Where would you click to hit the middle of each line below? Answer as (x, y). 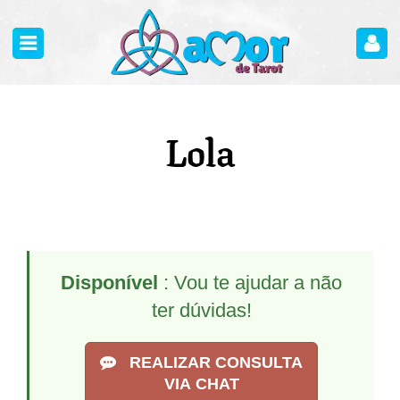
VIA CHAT (201, 384)
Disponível (109, 283)
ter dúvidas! (201, 310)
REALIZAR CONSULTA (214, 362)
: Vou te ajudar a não (250, 283)
